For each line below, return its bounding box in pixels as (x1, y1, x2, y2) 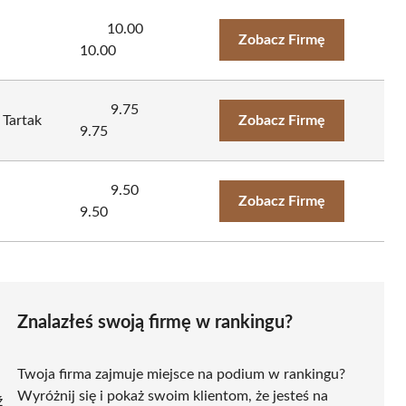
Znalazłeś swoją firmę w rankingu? (17, 313, 293, 332)
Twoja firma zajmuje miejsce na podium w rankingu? (17, 366, 345, 382)
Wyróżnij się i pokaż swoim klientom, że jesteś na (17, 388, 328, 403)
